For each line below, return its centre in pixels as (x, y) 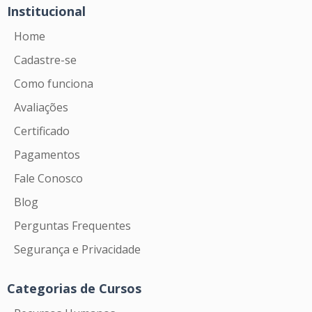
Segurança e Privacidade (77, 250)
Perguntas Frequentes (72, 226)
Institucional (46, 11)
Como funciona (54, 84)
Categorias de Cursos (74, 289)
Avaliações (41, 108)
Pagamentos (47, 155)
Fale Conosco (48, 179)
